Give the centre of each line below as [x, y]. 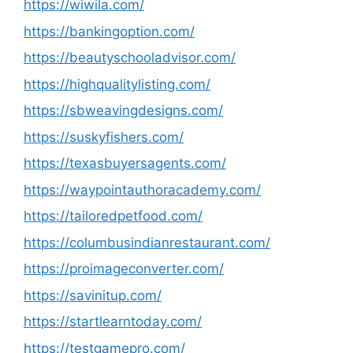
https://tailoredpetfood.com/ [113, 216]
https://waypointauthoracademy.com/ [142, 190]
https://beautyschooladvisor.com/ [130, 58]
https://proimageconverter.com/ [124, 269]
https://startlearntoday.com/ [113, 321]
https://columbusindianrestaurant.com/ [147, 242]
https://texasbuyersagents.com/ [125, 163]
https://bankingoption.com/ [109, 31]
